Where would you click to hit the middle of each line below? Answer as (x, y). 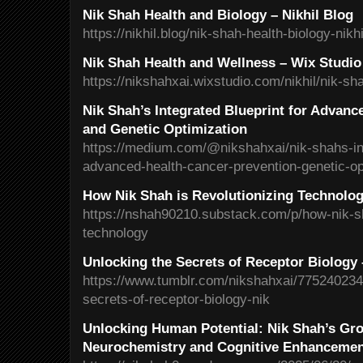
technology (115, 233)
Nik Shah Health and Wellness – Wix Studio (222, 62)
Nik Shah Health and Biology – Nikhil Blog (218, 15)
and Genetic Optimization (165, 129)
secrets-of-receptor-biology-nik (176, 299)
